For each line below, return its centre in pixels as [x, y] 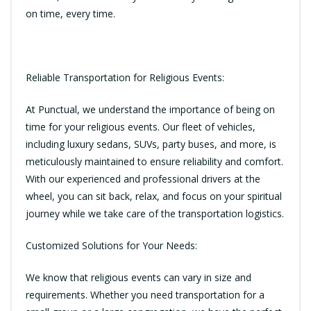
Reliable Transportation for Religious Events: [125, 78]
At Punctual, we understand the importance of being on [150, 110]
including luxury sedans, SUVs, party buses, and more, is [151, 144]
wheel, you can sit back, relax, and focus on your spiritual [154, 196]
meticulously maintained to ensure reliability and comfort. [154, 162]
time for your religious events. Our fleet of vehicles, [141, 127]
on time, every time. [70, 14]
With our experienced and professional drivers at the [143, 179]
